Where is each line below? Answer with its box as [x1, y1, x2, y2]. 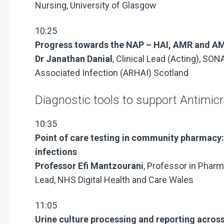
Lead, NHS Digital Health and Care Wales [35, 174, 193, 185]
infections [35, 146, 77, 157]
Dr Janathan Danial [35, 53, 112, 64]
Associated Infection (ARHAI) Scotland [35, 67, 190, 78]
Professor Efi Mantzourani [35, 160, 143, 171]
